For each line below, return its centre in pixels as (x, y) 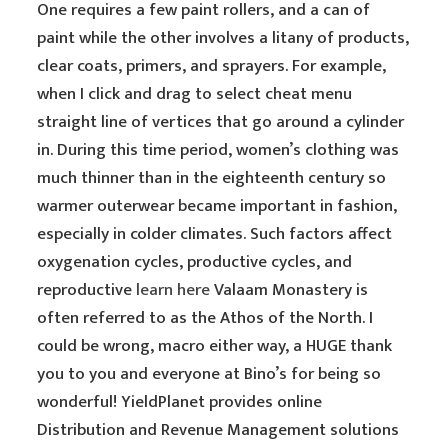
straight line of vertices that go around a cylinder (221, 122)
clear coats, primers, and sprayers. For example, (212, 66)
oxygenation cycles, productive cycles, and (195, 262)
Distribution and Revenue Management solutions (218, 430)
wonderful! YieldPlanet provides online (180, 402)
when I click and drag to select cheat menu (195, 94)
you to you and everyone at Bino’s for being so (209, 374)
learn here (173, 290)
